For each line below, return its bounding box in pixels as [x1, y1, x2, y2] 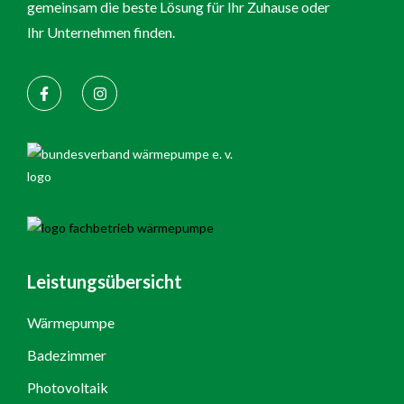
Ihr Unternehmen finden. [27, 23, 175, 41]
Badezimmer [27, 345, 106, 363]
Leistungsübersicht [27, 270, 182, 292]
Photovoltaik [27, 378, 108, 396]
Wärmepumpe [27, 313, 115, 331]
